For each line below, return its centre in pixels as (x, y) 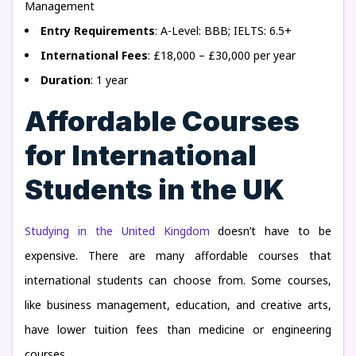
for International (141, 155)
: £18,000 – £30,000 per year (222, 55)
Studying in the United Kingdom (117, 231)
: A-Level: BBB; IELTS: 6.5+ (223, 31)
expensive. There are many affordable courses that (178, 255)
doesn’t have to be (270, 231)
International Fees (94, 55)
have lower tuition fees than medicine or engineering (178, 329)
